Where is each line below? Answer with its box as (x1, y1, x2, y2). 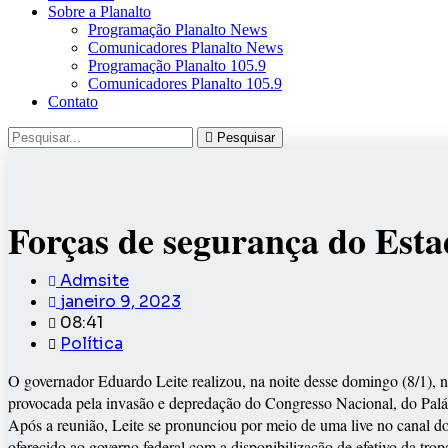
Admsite (60, 270, 129, 292)
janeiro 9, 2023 (60, 291, 181, 313)
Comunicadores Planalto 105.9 (88, 75, 282, 93)
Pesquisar (217, 130, 275, 146)
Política (60, 333, 123, 355)
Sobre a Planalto (48, 3, 151, 21)
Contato (48, 93, 98, 111)
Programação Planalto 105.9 (88, 57, 266, 75)
